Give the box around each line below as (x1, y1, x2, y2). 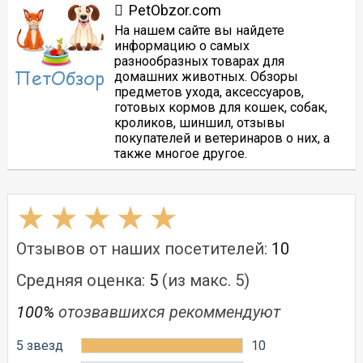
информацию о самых (113, 37, 250, 53)
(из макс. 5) (157, 270, 250, 290)
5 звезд (15, 337, 63, 353)
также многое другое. (113, 145, 247, 161)
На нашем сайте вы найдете (113, 22, 284, 38)
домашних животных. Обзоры (113, 68, 298, 84)
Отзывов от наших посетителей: (15, 238, 271, 258)
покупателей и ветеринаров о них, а (113, 130, 330, 146)
